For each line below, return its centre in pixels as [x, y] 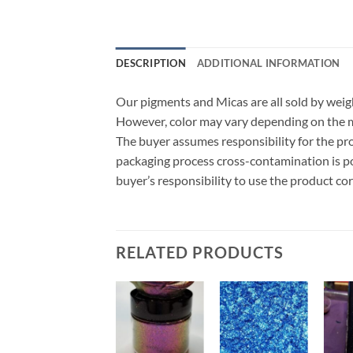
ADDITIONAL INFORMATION [268, 63]
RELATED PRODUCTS [200, 252]
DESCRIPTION [151, 63]
